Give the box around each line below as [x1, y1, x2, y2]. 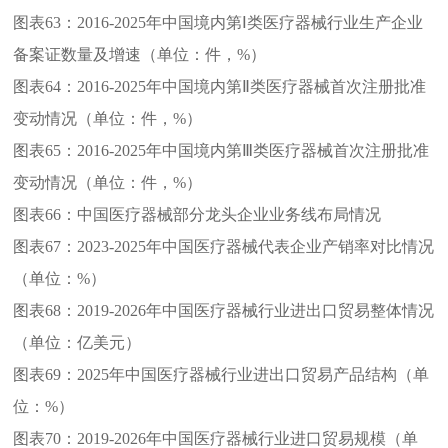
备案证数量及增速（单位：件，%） [13, 45, 267, 63]
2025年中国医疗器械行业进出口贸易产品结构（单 [77, 365, 430, 383]
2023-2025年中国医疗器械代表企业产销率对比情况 [77, 237, 435, 255]
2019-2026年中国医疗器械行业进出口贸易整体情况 [77, 301, 435, 319]
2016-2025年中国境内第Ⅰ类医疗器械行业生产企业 [77, 13, 424, 31]
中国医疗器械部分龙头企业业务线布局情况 [77, 205, 382, 223]
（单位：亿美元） [13, 333, 142, 351]
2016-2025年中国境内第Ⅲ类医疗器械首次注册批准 [77, 141, 430, 159]
